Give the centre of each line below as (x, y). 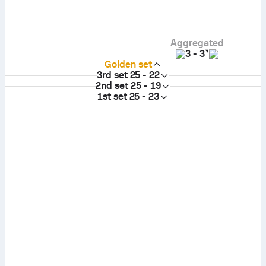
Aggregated (197, 43)
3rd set (112, 75)
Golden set (128, 64)
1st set (112, 96)
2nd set (112, 86)
